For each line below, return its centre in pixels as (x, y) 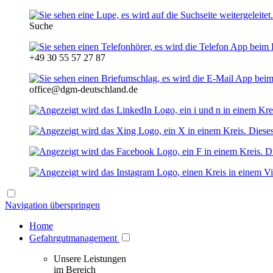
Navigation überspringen (52, 205)
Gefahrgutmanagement (73, 238)
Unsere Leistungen (90, 259)
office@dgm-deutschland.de (83, 89)
